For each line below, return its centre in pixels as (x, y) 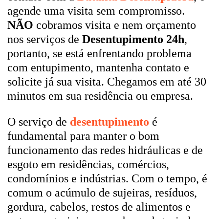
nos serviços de (45, 39)
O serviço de (39, 122)
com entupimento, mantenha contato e (98, 67)
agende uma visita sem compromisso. (96, 11)
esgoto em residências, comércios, (88, 164)
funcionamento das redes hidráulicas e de (105, 150)
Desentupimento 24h (133, 39)
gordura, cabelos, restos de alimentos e (99, 207)
